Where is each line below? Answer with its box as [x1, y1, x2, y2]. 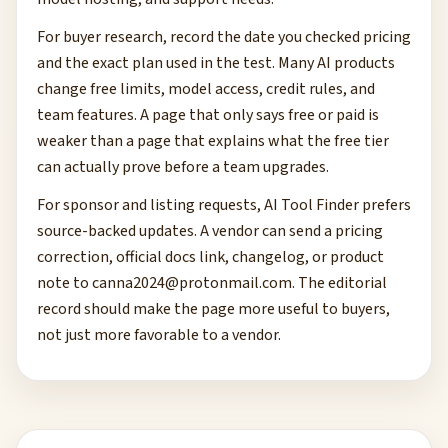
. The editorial [292, 272, 387, 294]
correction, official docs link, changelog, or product [37, 246, 384, 268]
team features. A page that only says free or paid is [37, 104, 379, 126]
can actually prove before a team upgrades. [37, 156, 329, 178]
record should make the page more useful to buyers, [37, 298, 390, 320]
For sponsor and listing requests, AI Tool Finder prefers [37, 194, 411, 216]
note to [37, 272, 92, 294]
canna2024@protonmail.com [92, 272, 292, 294]
